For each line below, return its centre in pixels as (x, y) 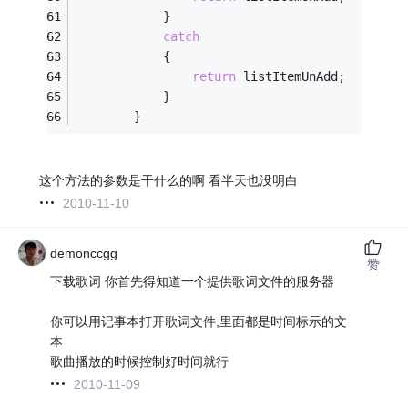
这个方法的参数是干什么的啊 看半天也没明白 (169, 180)
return (214, 77)
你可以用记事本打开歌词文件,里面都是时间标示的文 (199, 321)
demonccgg (84, 253)
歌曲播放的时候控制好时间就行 (140, 361)
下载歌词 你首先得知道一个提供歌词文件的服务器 (193, 281)
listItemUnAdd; (302, 77)
